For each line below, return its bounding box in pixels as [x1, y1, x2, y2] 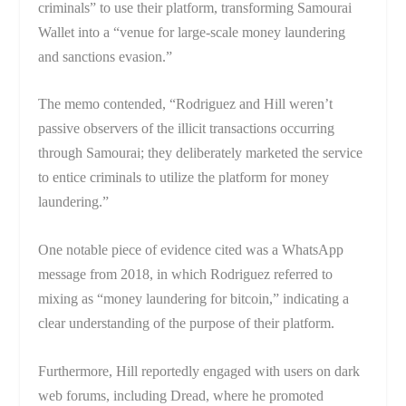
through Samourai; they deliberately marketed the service [38, 145, 363, 161]
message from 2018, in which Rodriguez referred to [38, 266, 333, 282]
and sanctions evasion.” [38, 48, 173, 64]
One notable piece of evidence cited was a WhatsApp [38, 241, 344, 257]
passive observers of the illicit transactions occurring [38, 121, 335, 137]
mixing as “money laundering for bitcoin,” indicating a [38, 290, 350, 306]
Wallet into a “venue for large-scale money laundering [38, 24, 346, 40]
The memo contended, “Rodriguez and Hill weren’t [38, 96, 333, 112]
